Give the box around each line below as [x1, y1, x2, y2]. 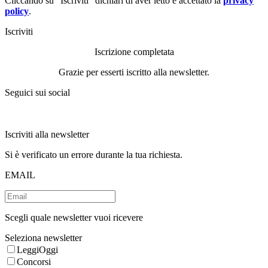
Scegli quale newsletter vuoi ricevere [5, 212, 143, 223]
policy [5, 5, 29, 16]
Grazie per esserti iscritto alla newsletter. [59, 66, 209, 77]
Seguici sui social [5, 87, 70, 98]
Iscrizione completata [94, 46, 174, 57]
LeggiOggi [17, 244, 58, 255]
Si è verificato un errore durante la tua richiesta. [5, 149, 182, 160]
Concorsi [17, 256, 51, 267]
